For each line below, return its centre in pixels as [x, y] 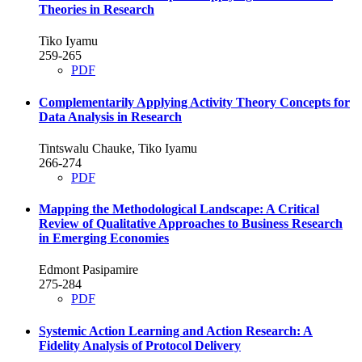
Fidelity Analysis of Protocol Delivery [140, 345]
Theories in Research [97, 10]
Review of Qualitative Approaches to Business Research [191, 224]
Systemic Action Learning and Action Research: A [176, 330]
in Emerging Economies [104, 238]
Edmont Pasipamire [88, 270]
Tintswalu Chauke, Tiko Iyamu [118, 148]
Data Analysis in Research [110, 116]
